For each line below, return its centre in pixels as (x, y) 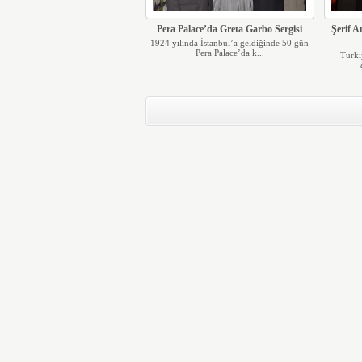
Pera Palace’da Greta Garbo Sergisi (229, 29)
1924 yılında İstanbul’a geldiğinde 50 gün (229, 43)
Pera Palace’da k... (229, 53)
